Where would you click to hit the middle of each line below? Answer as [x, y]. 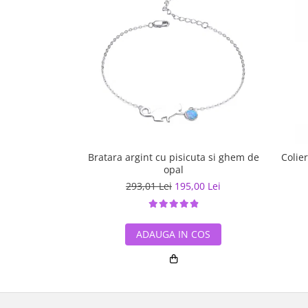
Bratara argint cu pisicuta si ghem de [173, 157]
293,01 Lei [149, 186]
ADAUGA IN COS [173, 234]
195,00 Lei [198, 186]
